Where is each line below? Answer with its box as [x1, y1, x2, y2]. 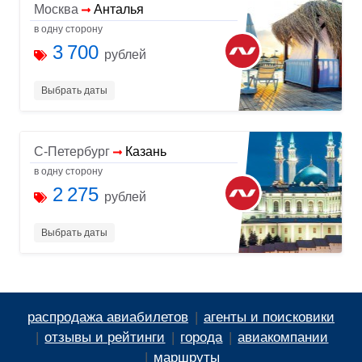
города [180, 329, 223, 345]
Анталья [94, 2, 145, 16]
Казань [125, 144, 167, 158]
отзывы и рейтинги [44, 329, 166, 345]
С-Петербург [34, 144, 110, 158]
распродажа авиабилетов [27, 309, 188, 325]
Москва [34, 2, 78, 16]
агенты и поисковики [203, 309, 335, 325]
